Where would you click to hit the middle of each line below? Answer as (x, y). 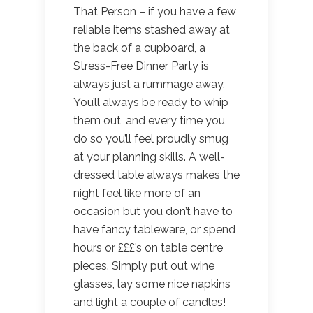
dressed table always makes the (156, 175)
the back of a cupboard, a (139, 48)
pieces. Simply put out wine (144, 265)
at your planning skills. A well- (149, 156)
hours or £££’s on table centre (148, 247)
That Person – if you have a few (155, 11)
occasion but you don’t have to (153, 211)
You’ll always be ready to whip (151, 102)
